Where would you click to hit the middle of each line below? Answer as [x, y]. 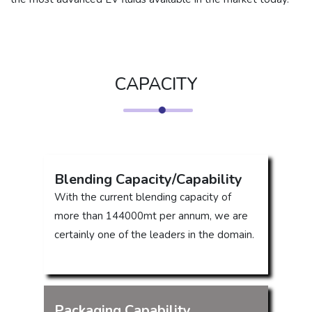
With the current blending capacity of [143, 197]
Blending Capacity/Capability [148, 179]
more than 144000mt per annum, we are [151, 216]
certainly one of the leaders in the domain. [154, 234]
